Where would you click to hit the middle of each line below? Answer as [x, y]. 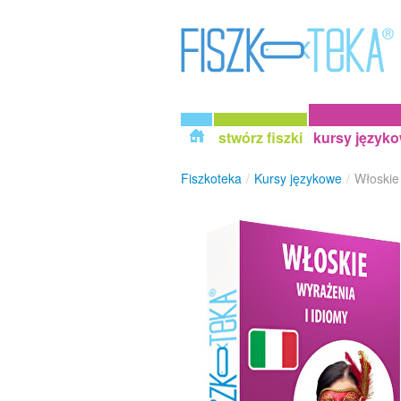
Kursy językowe [298, 178]
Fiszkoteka [211, 178]
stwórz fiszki [260, 137]
